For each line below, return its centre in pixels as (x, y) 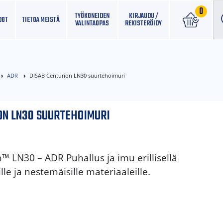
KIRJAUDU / (143, 16)
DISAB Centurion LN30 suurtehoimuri (77, 75)
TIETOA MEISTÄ (41, 20)
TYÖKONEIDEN (92, 16)
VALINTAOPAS (92, 23)
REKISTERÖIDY (144, 23)
